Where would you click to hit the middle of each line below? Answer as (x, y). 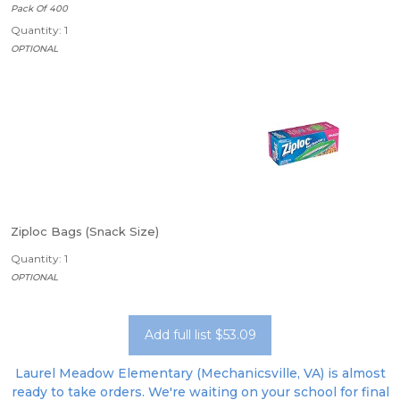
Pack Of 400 (39, 8)
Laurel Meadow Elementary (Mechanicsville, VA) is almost (200, 373)
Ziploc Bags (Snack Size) (85, 231)
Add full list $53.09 (200, 335)
